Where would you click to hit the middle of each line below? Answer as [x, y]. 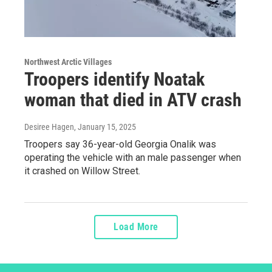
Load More [136, 227]
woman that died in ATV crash [133, 100]
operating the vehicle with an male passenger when [133, 158]
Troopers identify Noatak [114, 79]
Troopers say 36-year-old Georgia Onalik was [120, 144]
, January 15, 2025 [105, 127]
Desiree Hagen [49, 127]
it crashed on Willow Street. [82, 171]
